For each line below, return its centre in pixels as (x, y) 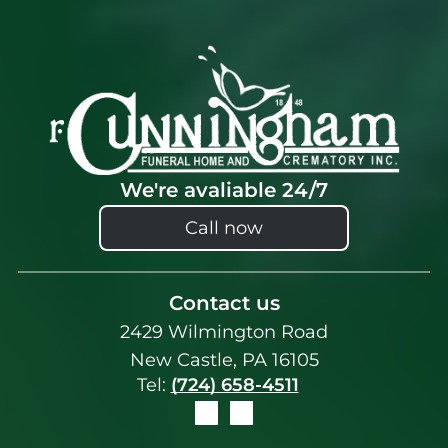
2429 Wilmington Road (224, 331)
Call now (224, 228)
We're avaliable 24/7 (224, 190)
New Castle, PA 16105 (224, 359)
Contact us (224, 302)
